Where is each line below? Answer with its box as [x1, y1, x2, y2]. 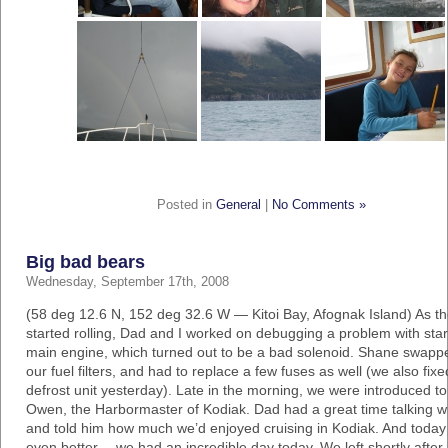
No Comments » [271, 198, 366, 212]
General [215, 198, 261, 212]
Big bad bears [26, 252, 145, 272]
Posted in [156, 198, 216, 212]
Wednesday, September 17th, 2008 [26, 275, 229, 289]
